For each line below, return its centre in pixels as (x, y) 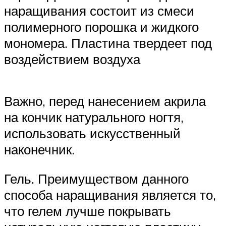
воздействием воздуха (72, 59)
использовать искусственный (92, 133)
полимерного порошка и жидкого (101, 27)
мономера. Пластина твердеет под (108, 43)
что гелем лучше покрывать (88, 211)
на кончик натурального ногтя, (94, 117)
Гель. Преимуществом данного (96, 179)
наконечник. (41, 150)
